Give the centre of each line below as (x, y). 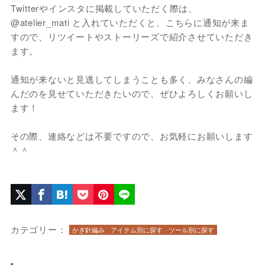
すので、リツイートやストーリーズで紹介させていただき (132, 37)
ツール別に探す (192, 230)
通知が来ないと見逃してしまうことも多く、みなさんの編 (132, 79)
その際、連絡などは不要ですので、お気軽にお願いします (132, 136)
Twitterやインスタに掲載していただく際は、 (104, 8)
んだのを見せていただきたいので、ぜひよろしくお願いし (132, 93)
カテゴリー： (38, 230)
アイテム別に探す (137, 230)
